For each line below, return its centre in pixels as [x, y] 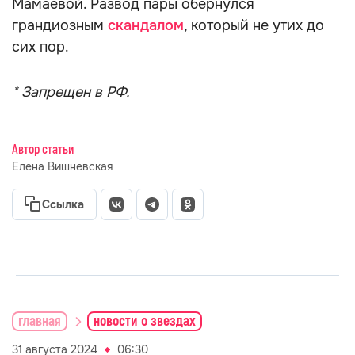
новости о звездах [145, 321]
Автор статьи [43, 150]
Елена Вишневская [62, 166]
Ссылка [63, 204]
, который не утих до [254, 25]
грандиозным [60, 25]
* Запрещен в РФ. [71, 92]
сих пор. [40, 47]
